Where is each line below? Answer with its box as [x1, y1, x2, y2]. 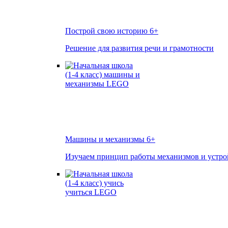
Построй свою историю [65, 26, 150, 36]
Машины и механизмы [65, 135, 147, 144]
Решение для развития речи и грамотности [65, 44, 214, 53]
